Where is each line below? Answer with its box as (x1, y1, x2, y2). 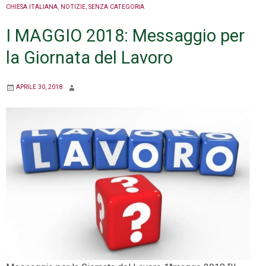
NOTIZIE (61, 3, 85, 11)
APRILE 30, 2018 (16, 83, 62, 91)
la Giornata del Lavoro (6, 47, 173, 68)
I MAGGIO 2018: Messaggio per (6, 26, 245, 46)
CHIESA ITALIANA (6, 3, 58, 11)
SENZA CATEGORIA (88, 3, 144, 11)
